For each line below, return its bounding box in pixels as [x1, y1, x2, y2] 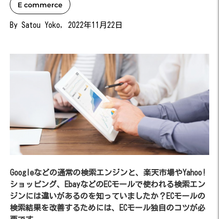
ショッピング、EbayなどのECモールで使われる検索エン [10, 180, 205, 188]
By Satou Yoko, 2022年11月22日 [10, 21, 123, 29]
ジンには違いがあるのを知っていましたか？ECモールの [10, 192, 205, 200]
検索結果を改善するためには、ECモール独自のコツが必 [10, 203, 205, 212]
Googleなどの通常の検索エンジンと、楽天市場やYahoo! [10, 168, 206, 176]
